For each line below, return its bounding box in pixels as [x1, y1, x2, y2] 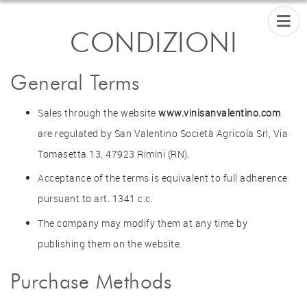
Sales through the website [38, 106, 158, 119]
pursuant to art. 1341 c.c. [38, 192, 153, 206]
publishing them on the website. [38, 237, 182, 251]
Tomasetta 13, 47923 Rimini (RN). [38, 147, 190, 160]
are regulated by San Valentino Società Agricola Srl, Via [38, 126, 288, 140]
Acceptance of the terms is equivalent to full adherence [38, 171, 288, 185]
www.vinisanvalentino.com [158, 106, 280, 119]
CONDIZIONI [70, 25, 237, 59]
